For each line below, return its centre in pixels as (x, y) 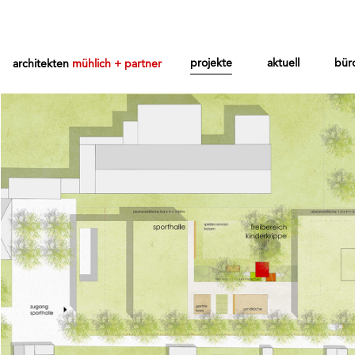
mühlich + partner (117, 63)
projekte (211, 63)
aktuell (283, 63)
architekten (42, 63)
